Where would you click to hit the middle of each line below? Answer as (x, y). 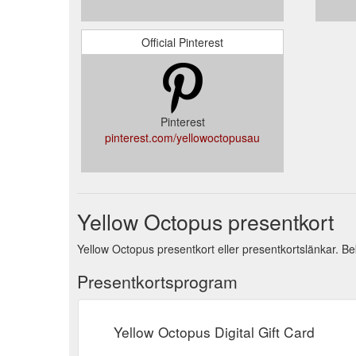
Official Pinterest (182, 42)
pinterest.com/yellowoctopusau (182, 137)
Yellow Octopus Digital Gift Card (214, 331)
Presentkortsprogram (157, 281)
